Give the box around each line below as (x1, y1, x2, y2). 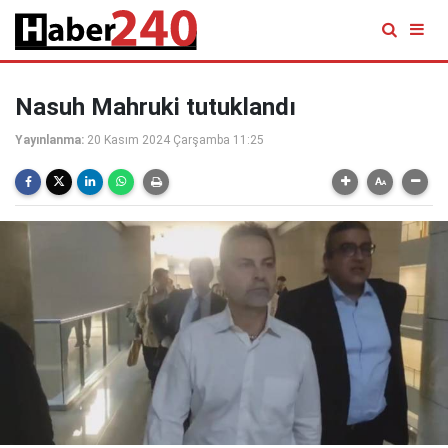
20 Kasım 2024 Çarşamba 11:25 (87, 133, 264, 147)
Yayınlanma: (15, 133, 84, 147)
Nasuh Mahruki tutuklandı (15, 93, 296, 121)
